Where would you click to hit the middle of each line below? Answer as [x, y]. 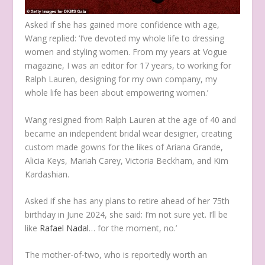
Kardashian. [47, 174]
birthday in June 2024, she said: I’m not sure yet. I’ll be [127, 215]
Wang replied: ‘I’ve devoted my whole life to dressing [125, 38]
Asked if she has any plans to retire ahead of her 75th [127, 201]
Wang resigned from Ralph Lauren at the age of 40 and [131, 119]
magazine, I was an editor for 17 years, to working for [128, 66]
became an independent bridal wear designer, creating [129, 133]
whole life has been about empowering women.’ [117, 93]
